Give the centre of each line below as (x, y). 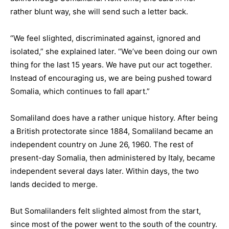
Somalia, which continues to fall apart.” (80, 91)
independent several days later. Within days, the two (105, 171)
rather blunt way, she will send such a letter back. (99, 12)
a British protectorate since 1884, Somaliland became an (112, 131)
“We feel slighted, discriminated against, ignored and (105, 38)
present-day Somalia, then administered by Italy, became (113, 158)
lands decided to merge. (54, 184)
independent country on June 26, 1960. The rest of (102, 144)
